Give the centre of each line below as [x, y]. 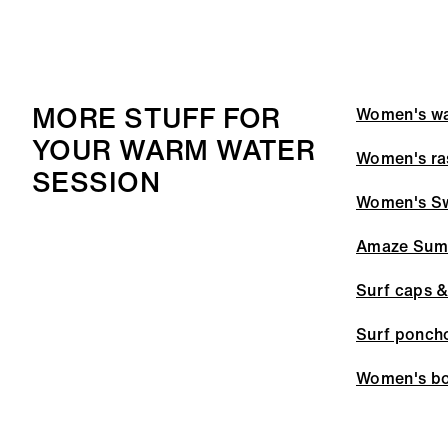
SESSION [96, 182]
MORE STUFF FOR [156, 118]
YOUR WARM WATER [174, 150]
